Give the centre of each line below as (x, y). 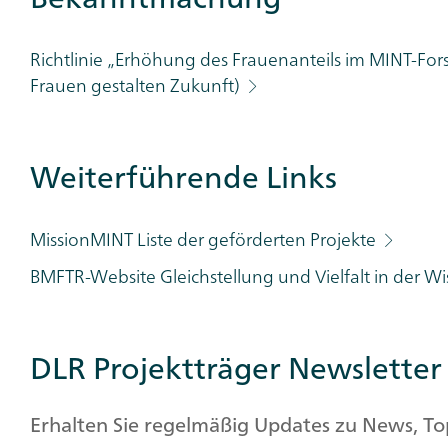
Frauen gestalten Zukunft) (137, 85)
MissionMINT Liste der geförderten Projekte (205, 239)
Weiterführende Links (183, 177)
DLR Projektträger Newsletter (236, 368)
